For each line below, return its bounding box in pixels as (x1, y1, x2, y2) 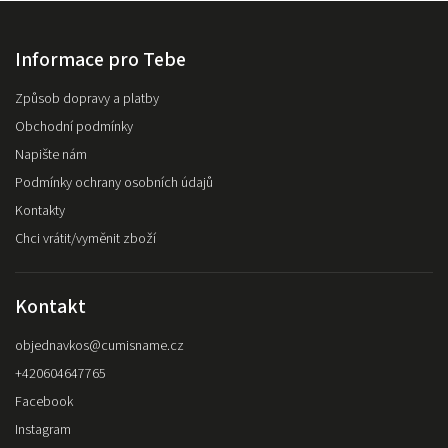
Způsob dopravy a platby (15, 88, 159, 109)
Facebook (15, 391, 73, 412)
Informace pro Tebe (15, 45, 186, 74)
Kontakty (15, 200, 65, 221)
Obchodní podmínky (15, 116, 133, 137)
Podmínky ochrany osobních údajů (15, 172, 213, 193)
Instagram (15, 419, 71, 440)
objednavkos (15, 335, 89, 356)
